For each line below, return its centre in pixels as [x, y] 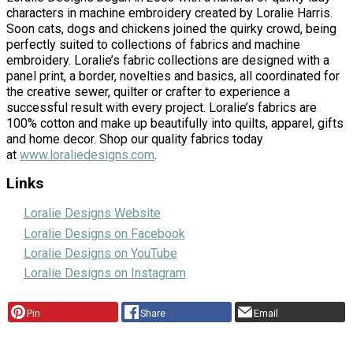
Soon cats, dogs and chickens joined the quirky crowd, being [171, 28]
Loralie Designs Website [92, 214]
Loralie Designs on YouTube [100, 253]
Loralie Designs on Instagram [104, 273]
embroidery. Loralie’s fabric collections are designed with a [168, 60]
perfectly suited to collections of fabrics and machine [153, 44]
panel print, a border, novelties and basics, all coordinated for [173, 76]
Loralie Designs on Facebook [104, 233]
